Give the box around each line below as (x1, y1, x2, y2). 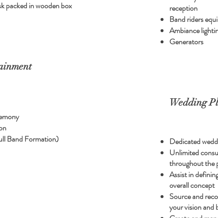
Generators (169, 36, 203, 47)
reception (169, 2, 198, 14)
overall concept (169, 180, 215, 191)
